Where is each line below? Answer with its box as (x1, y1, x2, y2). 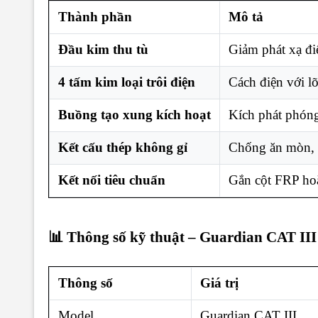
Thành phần (58, 9, 132, 24)
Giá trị (200, 275, 238, 290)
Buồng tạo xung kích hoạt (58, 106, 211, 122)
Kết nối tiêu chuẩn (58, 172, 165, 187)
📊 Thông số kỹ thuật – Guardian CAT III (48, 229, 317, 246)
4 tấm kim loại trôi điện (58, 74, 195, 89)
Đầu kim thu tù (58, 41, 148, 57)
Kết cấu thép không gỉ (58, 139, 187, 155)
